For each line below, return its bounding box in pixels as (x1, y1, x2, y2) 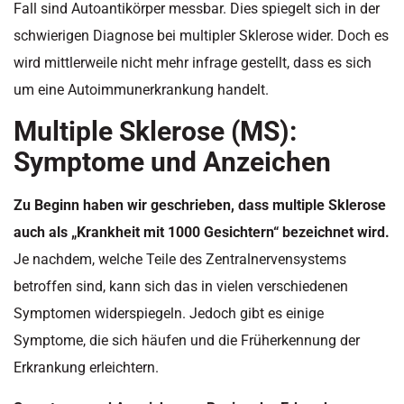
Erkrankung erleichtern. (14, 359, 159, 377)
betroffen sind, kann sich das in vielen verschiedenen (14, 278, 348, 296)
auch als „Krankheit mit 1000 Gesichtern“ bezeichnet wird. (14, 224, 390, 242)
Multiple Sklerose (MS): (14, 115, 297, 148)
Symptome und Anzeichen (14, 146, 331, 179)
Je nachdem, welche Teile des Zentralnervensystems (14, 251, 346, 269)
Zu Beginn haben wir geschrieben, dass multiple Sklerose (14, 197, 386, 215)
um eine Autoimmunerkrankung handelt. (14, 80, 269, 98)
